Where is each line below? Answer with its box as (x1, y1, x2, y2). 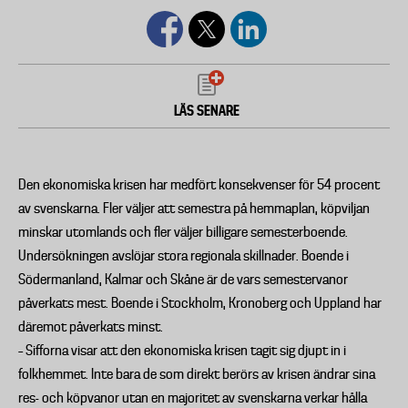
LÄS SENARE (174, 102, 240, 119)
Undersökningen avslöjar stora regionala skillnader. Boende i (18, 248, 349, 264)
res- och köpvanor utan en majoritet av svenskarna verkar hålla (18, 390, 367, 406)
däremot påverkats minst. (18, 319, 163, 335)
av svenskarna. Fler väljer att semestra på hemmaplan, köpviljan (18, 200, 370, 217)
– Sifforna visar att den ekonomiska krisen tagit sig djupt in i (18, 342, 346, 359)
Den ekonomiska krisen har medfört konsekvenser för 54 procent (18, 177, 380, 193)
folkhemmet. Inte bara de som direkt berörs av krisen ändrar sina (18, 366, 375, 382)
